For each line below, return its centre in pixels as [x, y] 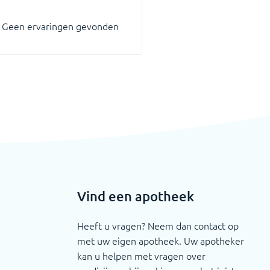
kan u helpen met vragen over [141, 255]
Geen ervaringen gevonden [60, 26]
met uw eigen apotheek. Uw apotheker [160, 240]
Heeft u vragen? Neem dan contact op [158, 225]
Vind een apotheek [135, 196]
